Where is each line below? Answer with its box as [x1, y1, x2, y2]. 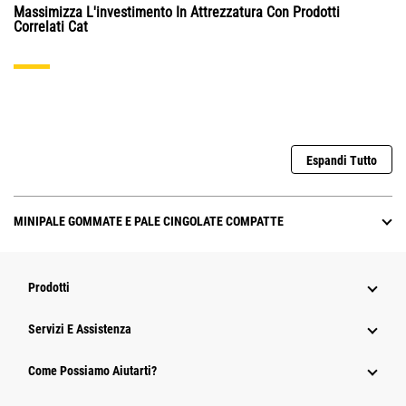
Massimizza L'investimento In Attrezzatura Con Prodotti [14, 4, 340, 22]
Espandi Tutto [306, 153, 377, 169]
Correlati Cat [14, 18, 88, 36]
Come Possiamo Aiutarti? [28, 363, 157, 379]
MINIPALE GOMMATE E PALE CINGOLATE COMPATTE [14, 214, 284, 229]
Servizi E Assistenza [28, 322, 131, 337]
